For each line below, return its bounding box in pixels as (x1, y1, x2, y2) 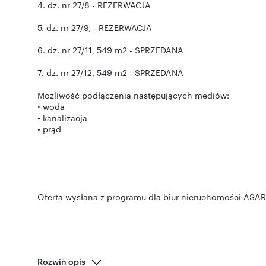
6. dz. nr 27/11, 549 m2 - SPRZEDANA (37, 44, 183, 56)
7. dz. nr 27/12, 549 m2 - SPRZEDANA (37, 66, 183, 78)
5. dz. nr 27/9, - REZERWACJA (37, 21, 152, 33)
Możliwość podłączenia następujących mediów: (37, 89, 229, 101)
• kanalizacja (37, 112, 87, 123)
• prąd (37, 123, 61, 135)
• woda (37, 100, 65, 112)
